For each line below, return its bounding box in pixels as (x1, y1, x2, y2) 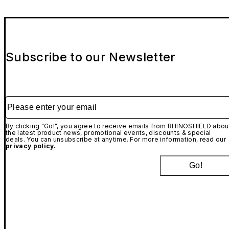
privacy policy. (6, 142, 56, 150)
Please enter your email (5, 96, 97, 106)
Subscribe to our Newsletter (6, 50, 176, 65)
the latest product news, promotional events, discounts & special (6, 129, 211, 137)
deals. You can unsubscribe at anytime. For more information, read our (6, 135, 226, 144)
